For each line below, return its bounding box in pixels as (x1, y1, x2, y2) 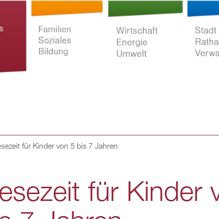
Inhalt (63, 35, 81, 43)
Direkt (63, 4, 82, 12)
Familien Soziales (29, 160, 86, 168)
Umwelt (105, 172, 131, 180)
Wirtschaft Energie (105, 160, 167, 168)
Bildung (29, 172, 55, 180)
